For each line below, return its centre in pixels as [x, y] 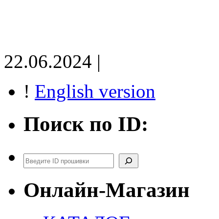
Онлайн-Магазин [107, 190]
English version [95, 91]
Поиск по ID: [86, 124]
